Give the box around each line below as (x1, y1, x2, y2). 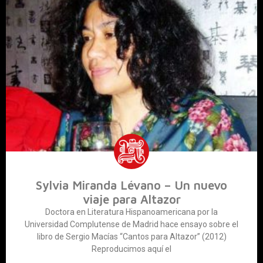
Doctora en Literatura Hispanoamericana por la (45, 207, 218, 217)
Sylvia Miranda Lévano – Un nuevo (36, 178, 227, 193)
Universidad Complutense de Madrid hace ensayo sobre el (25, 220, 238, 230)
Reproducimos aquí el (92, 244, 171, 254)
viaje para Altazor (82, 192, 181, 207)
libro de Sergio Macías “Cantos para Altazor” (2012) (36, 232, 227, 242)
